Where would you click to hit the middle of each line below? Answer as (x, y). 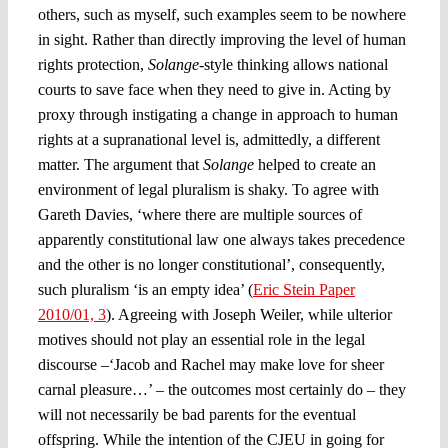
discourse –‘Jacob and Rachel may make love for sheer (210, 364)
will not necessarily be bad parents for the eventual (196, 414)
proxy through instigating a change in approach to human (217, 114)
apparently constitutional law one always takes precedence (221, 239)
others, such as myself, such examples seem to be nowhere (221, 14)
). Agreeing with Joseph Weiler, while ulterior (248, 314)
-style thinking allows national (293, 64)
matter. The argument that (120, 164)
